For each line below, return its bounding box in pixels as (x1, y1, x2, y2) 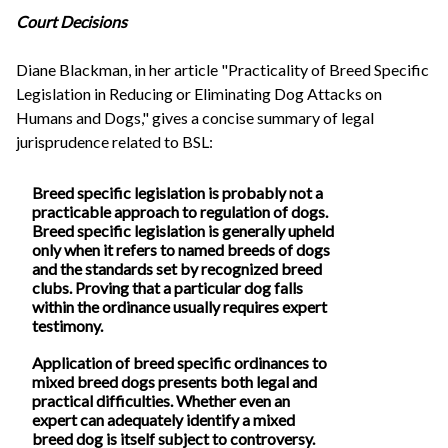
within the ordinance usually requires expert (32, 297, 327, 316)
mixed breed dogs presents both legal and (32, 371, 317, 391)
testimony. (32, 316, 103, 335)
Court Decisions (16, 12, 127, 32)
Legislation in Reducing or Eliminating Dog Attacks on (16, 84, 382, 104)
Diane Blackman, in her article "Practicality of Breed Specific (16, 60, 429, 80)
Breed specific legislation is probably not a (32, 183, 323, 202)
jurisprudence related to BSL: (16, 132, 213, 152)
